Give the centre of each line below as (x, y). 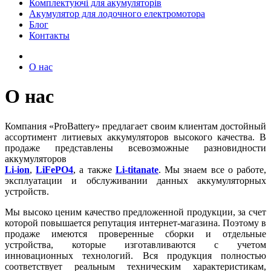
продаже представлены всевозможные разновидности (135, 148)
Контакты (49, 35)
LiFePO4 (55, 169)
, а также (94, 169)
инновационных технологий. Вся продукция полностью (135, 255)
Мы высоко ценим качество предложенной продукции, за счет (135, 212)
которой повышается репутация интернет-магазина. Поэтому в (135, 223)
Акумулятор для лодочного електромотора (117, 14)
